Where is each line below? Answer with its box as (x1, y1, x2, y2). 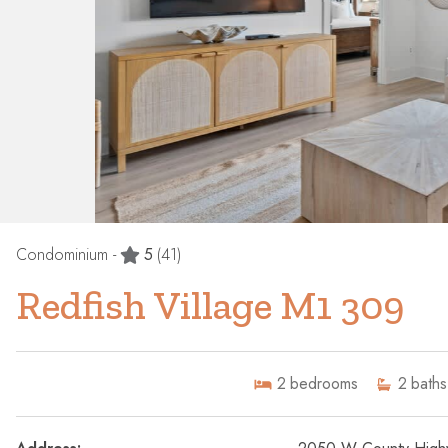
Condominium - (16, 243, 116, 267)
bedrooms (289, 372, 358, 396)
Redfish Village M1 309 (16, 281, 404, 330)
